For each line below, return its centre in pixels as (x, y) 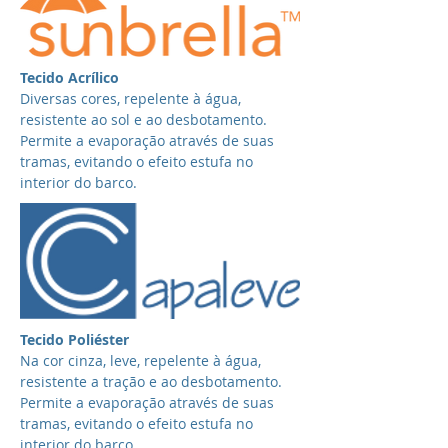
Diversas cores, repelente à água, (130, 98)
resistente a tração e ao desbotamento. (151, 381)
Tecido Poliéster (74, 339)
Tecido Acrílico (69, 77)
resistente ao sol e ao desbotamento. (143, 119)
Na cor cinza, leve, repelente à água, (140, 360)
